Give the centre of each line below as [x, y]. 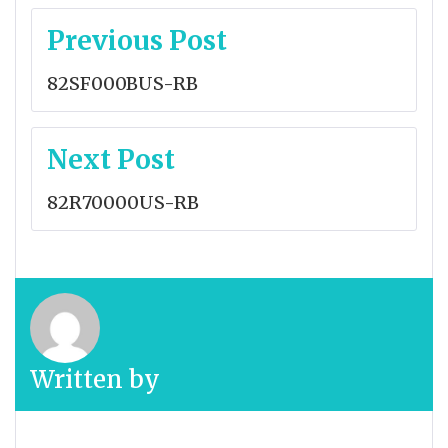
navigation [107, 65]
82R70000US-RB [123, 202]
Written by [95, 379]
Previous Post [137, 40]
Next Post [111, 159]
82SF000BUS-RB [122, 83]
